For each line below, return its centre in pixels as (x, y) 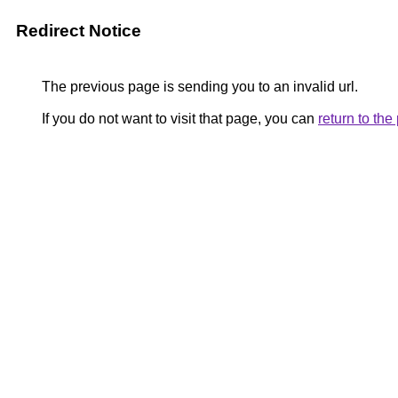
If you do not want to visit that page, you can (178, 119)
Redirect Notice (79, 31)
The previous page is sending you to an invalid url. (198, 87)
